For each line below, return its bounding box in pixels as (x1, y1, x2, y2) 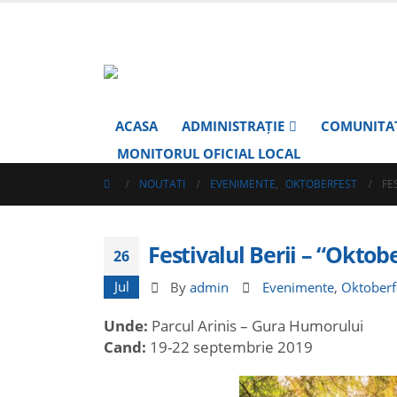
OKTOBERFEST (285, 176, 357, 191)
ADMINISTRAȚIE (182, 117, 284, 135)
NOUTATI (139, 176, 185, 191)
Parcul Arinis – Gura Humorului (148, 315, 363, 336)
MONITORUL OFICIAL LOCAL (117, 144, 300, 162)
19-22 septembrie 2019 (146, 337, 313, 357)
